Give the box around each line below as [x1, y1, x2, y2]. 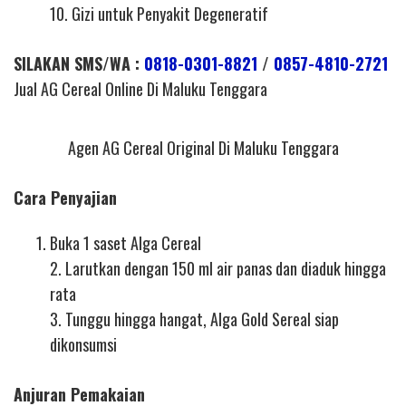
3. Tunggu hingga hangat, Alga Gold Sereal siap [50, 307, 339, 332]
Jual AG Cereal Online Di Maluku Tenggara [14, 76, 267, 101]
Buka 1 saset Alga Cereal [50, 231, 201, 256]
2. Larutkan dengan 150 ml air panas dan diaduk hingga [50, 256, 386, 281]
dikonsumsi [50, 333, 117, 357]
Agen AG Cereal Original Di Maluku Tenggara [67, 135, 339, 159]
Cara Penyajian [14, 185, 117, 209]
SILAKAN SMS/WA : [14, 51, 144, 75]
